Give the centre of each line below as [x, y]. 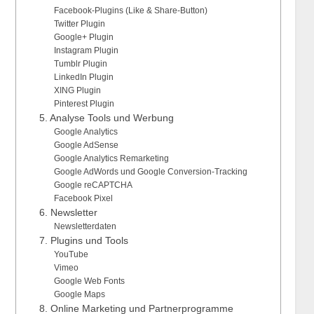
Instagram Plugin [86, 51]
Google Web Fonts [89, 281]
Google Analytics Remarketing [111, 159]
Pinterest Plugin [84, 104]
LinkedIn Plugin [83, 77]
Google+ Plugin [83, 37]
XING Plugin [77, 91]
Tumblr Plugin [80, 64]
